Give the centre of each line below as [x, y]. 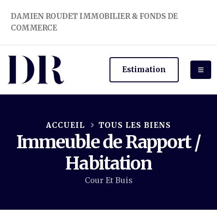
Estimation [144, 70]
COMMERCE [34, 28]
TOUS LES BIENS [135, 125]
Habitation [108, 163]
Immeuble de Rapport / [108, 142]
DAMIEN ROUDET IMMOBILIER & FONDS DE [94, 16]
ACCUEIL [65, 125]
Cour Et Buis [108, 180]
